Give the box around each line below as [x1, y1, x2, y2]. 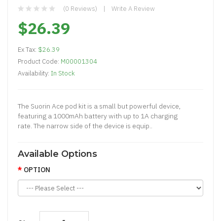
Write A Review [111, 4, 155, 13]
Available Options [18, 148, 97, 159]
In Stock [51, 69, 75, 77]
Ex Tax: [18, 45, 38, 54]
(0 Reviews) [63, 4, 97, 13]
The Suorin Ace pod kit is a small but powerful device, [18, 102, 181, 110]
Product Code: [18, 57, 61, 66]
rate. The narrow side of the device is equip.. [18, 121, 152, 130]
